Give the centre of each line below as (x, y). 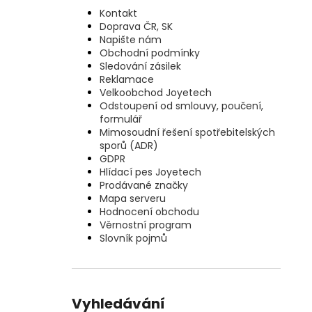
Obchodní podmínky (150, 53)
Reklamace (127, 80)
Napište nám (131, 40)
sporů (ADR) (129, 146)
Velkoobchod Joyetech (156, 93)
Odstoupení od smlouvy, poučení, (181, 106)
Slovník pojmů (133, 239)
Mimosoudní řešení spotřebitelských (187, 133)
